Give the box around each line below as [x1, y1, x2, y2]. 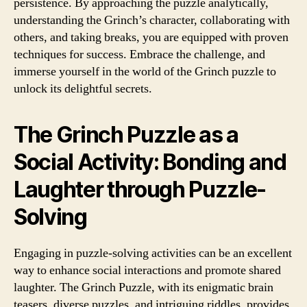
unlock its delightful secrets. [14, 80, 152, 97]
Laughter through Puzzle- [14, 175, 267, 203]
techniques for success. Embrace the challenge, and [14, 46, 265, 62]
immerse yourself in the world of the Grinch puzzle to [14, 63, 276, 79]
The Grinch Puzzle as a [14, 121, 238, 148]
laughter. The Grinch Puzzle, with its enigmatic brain [14, 279, 273, 295]
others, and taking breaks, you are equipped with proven [14, 29, 288, 45]
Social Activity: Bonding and [14, 148, 286, 175]
